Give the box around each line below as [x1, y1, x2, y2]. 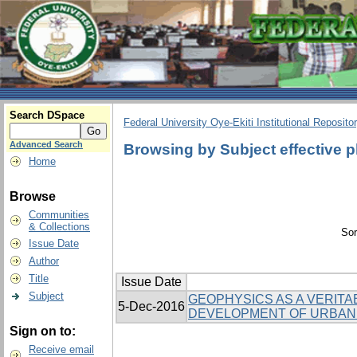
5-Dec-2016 [118, 300, 185, 314]
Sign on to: [10, 324, 76, 338]
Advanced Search [10, 139, 83, 149]
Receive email [29, 343, 94, 355]
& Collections [29, 221, 90, 233]
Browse [10, 190, 56, 203]
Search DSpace [10, 109, 84, 121]
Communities [29, 209, 89, 221]
